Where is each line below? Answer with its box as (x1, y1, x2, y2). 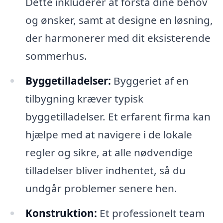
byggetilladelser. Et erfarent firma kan (25, 110, 211, 124)
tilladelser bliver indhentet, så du (25, 163, 186, 178)
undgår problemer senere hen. (25, 181, 177, 196)
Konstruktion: (25, 206, 97, 220)
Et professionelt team (97, 206, 205, 220)
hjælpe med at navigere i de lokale (25, 127, 192, 142)
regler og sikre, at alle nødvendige (25, 145, 193, 160)
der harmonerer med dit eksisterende (25, 31, 211, 45)
